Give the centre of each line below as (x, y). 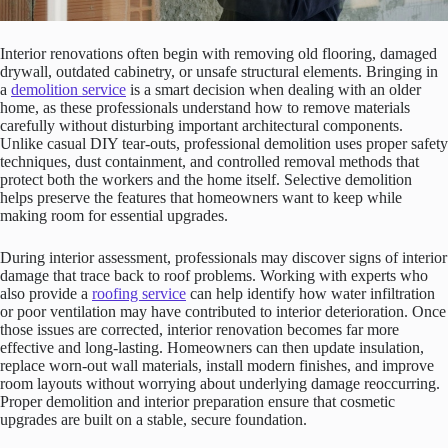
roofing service (139, 293)
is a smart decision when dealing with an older (273, 89)
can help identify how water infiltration (310, 293)
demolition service (68, 89)
